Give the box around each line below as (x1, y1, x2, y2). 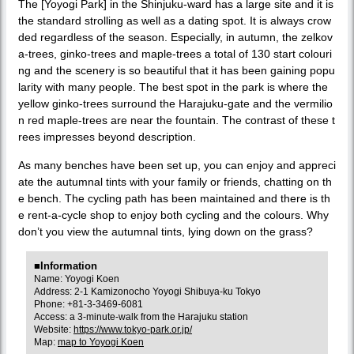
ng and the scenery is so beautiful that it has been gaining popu (18, 64, 335, 77)
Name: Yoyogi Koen (34, 273, 119, 285)
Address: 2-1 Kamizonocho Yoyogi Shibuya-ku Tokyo (34, 286, 261, 298)
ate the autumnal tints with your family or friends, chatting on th (18, 175, 332, 189)
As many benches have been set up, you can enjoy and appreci (18, 159, 336, 172)
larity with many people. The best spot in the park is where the (18, 81, 328, 94)
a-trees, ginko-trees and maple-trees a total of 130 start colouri (18, 47, 332, 61)
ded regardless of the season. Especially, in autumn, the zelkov (18, 31, 333, 44)
